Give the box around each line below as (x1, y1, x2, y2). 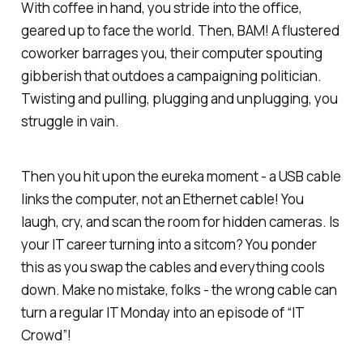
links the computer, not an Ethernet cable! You (20, 190, 304, 209)
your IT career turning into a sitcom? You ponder (20, 235, 317, 254)
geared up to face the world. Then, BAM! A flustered (20, 20, 340, 40)
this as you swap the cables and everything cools (20, 258, 325, 277)
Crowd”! (20, 326, 71, 345)
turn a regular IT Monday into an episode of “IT (20, 303, 304, 322)
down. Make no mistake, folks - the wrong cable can (20, 280, 337, 300)
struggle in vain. (20, 111, 119, 130)
